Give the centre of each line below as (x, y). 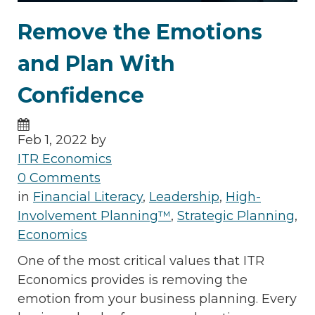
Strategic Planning (236, 216)
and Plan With (96, 64)
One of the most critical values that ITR (141, 261)
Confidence (81, 96)
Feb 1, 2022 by (62, 140)
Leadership (184, 197)
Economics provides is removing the (133, 280)
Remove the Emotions (140, 32)
